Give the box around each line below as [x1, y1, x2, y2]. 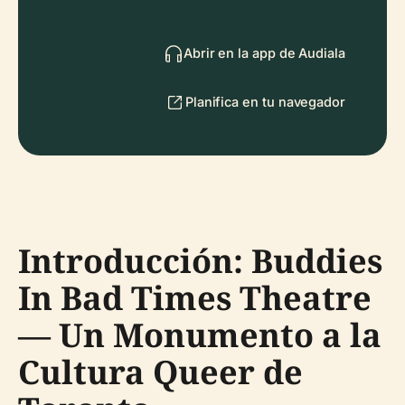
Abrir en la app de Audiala [183, 45, 345, 61]
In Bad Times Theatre [18, 276, 372, 320]
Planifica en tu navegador [184, 94, 345, 109]
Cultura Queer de [18, 350, 303, 394]
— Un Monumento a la [18, 313, 381, 357]
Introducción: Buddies [18, 239, 382, 283]
